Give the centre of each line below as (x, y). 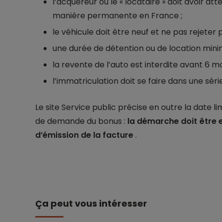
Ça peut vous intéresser (94, 204)
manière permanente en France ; (117, 16)
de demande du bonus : (81, 121)
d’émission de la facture (85, 135)
